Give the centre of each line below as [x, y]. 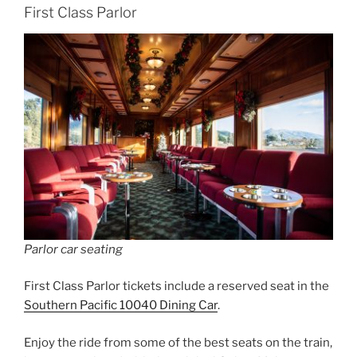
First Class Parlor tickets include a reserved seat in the [177, 286]
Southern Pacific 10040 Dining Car [121, 306]
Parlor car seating [73, 249]
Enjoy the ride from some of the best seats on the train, [178, 342]
